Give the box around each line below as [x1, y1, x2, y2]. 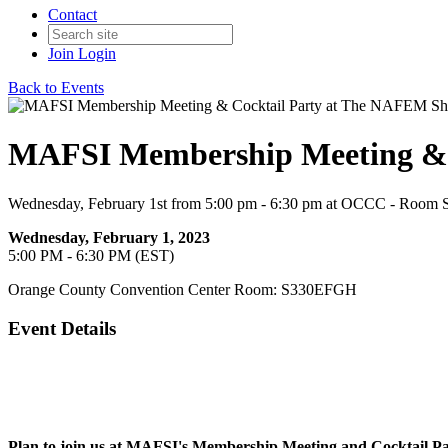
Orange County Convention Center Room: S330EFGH [8, 280, 357, 298]
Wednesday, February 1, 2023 [8, 228, 210, 246]
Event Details [8, 317, 116, 339]
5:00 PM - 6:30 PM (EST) [8, 246, 174, 264]
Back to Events [8, 79, 104, 96]
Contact [48, 6, 97, 23]
